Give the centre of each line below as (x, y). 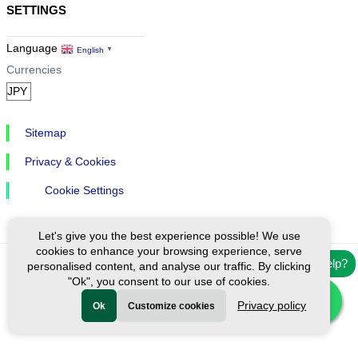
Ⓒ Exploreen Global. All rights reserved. (113, 275)
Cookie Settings (84, 190)
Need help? (318, 263)
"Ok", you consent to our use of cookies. (169, 281)
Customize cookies (172, 306)
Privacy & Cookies (70, 161)
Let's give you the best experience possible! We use (169, 236)
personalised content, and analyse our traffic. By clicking (169, 266)
